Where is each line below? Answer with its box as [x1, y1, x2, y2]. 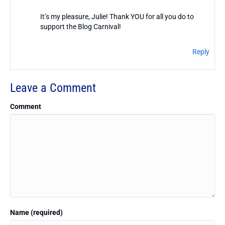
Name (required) [10, 208, 63, 216]
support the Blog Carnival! [40, 22, 121, 31]
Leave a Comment [10, 80, 96, 95]
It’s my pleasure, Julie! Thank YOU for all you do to [40, 12, 194, 21]
